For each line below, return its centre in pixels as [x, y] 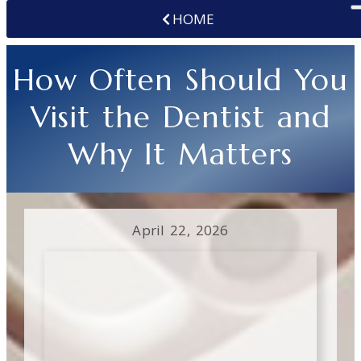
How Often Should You [180, 80]
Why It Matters [180, 154]
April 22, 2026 [180, 230]
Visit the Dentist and [180, 117]
